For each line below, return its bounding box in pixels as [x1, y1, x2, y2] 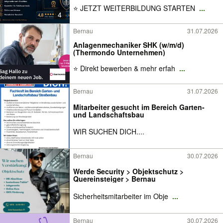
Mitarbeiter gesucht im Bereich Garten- [73, 102, 205, 112]
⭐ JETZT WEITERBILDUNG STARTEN [73, 2, 197, 13]
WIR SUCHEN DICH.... [73, 126, 144, 137]
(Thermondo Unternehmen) [73, 47, 165, 57]
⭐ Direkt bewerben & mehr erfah [73, 63, 177, 73]
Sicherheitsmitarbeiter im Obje [73, 191, 170, 201]
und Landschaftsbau [73, 109, 144, 119]
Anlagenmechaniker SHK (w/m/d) [73, 39, 184, 50]
